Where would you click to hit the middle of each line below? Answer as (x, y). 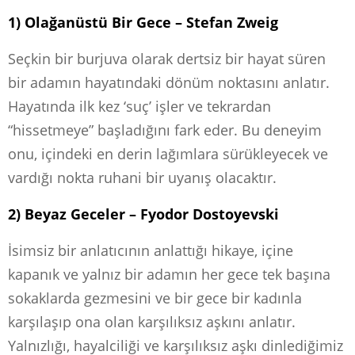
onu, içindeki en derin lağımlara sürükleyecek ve (168, 153)
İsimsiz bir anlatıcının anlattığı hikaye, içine (151, 250)
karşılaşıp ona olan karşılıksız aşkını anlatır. (152, 321)
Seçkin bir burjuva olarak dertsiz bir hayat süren (167, 58)
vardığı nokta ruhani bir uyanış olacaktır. (142, 177)
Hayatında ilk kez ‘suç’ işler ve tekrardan (139, 106)
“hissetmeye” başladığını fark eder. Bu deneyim (165, 130)
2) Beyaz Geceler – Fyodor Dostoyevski (143, 214)
